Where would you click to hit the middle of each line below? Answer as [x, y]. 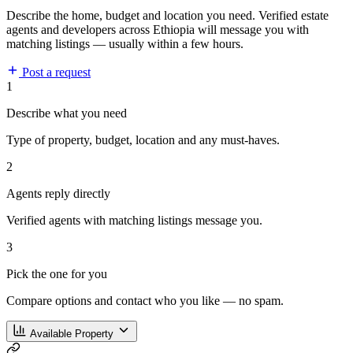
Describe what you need [67, 113]
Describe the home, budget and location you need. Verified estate [167, 16]
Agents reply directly [58, 194]
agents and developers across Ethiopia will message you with [158, 30]
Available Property [72, 334]
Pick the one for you [57, 274]
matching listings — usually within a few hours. [125, 44]
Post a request [55, 72]
